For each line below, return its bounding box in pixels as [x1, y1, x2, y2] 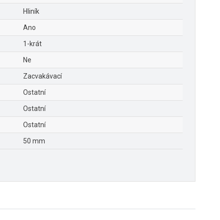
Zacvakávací [23, 72, 62, 81]
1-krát [23, 40, 42, 48]
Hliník [23, 7, 39, 16]
